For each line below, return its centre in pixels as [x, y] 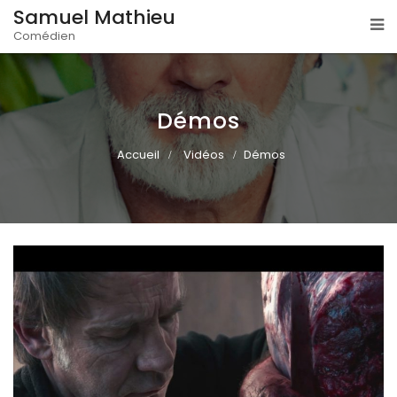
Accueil [138, 155]
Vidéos [203, 155]
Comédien [44, 36]
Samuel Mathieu [94, 17]
